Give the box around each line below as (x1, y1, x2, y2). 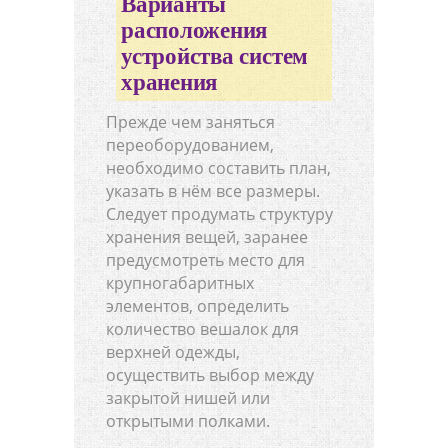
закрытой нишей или (106, 387, 270, 410)
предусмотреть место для (106, 249, 305, 272)
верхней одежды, (106, 341, 240, 364)
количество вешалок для (106, 318, 299, 341)
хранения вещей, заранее (106, 226, 308, 249)
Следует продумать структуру (106, 203, 333, 226)
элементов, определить (106, 295, 289, 318)
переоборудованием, (106, 134, 274, 157)
